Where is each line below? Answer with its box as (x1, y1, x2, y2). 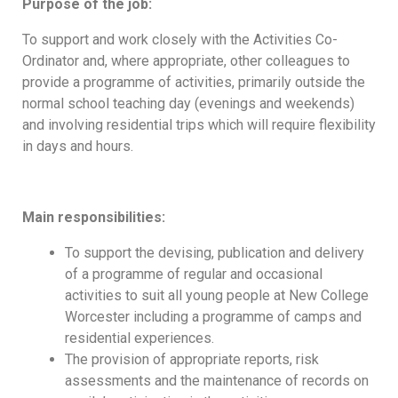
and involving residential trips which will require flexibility (22, 115, 376, 133)
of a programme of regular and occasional (65, 265, 322, 283)
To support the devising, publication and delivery (65, 243, 364, 261)
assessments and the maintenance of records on (65, 371, 369, 389)
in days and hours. (22, 137, 133, 155)
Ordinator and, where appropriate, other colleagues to (22, 52, 350, 69)
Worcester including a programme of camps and (65, 307, 362, 325)
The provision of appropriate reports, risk (65, 350, 319, 368)
